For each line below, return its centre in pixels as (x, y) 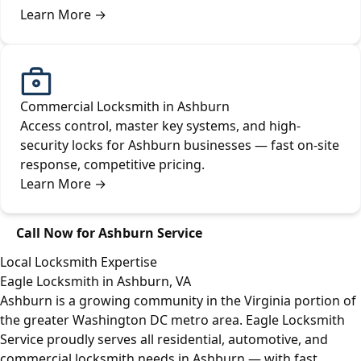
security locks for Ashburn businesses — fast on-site (180, 145)
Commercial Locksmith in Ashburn (125, 107)
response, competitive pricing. (112, 165)
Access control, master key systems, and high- (160, 126)
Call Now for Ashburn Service (109, 233)
